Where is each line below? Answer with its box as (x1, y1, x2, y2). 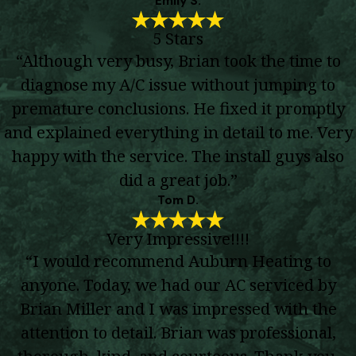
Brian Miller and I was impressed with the (19, 296, 337, 319)
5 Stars (153, 27, 203, 50)
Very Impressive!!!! (106, 226, 250, 250)
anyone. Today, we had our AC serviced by (20, 273, 336, 296)
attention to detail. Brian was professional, (20, 320, 336, 343)
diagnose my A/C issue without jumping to (21, 73, 335, 96)
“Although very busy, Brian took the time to (15, 49, 341, 72)
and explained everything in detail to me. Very (3, 121, 353, 144)
